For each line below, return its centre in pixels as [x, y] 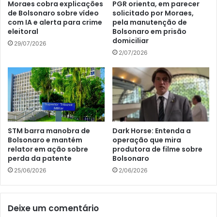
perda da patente [40, 159]
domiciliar [131, 40]
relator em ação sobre [48, 149]
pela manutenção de [150, 22]
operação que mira [147, 140]
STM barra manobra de [49, 131]
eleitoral [23, 31]
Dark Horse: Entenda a [152, 131]
